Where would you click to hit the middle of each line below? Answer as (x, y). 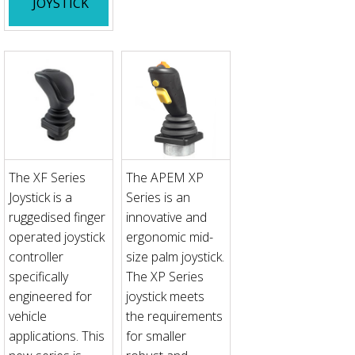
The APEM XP (164, 177)
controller (36, 256)
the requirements (174, 316)
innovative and (166, 217)
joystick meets (165, 296)
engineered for (50, 296)
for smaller (156, 336)
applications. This (57, 336)
